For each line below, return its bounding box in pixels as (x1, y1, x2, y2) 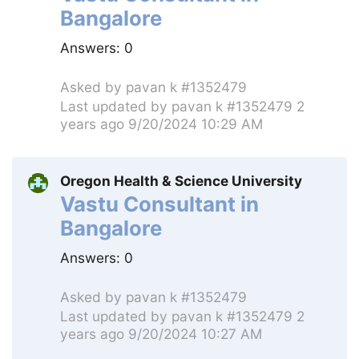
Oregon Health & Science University (60, 172, 302, 190)
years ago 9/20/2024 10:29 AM (60, 115, 263, 133)
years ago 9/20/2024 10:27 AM (60, 325, 262, 343)
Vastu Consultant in (60, 192, 259, 217)
